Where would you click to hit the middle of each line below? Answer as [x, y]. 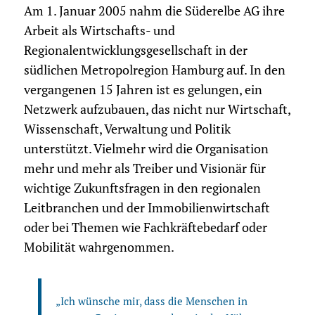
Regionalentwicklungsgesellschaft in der [135, 51]
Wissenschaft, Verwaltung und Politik [127, 129]
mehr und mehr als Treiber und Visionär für [144, 169]
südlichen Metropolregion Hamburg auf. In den [154, 70]
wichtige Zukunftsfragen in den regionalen [142, 188]
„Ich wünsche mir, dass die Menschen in [151, 301]
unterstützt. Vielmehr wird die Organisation [146, 149]
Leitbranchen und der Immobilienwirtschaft [147, 208]
